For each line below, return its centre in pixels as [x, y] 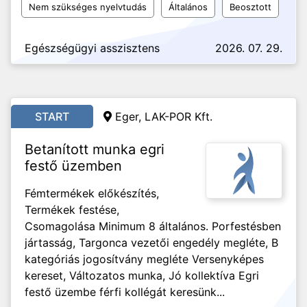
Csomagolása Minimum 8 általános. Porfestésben [153, 226]
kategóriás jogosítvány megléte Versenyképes [144, 259]
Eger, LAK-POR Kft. [164, 116]
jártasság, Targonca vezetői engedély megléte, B [151, 243]
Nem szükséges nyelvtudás [88, 7]
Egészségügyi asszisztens [92, 48]
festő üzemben [73, 166]
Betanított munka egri [95, 149]
